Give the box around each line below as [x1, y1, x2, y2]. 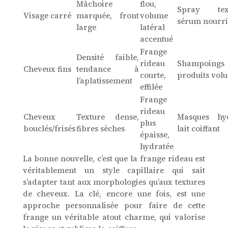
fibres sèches [76, 123, 125, 134]
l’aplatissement [76, 75, 132, 87]
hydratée [139, 141, 174, 152]
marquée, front [76, 10, 139, 21]
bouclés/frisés [23, 123, 75, 134]
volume [139, 10, 168, 21]
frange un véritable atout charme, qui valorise [22, 212, 206, 223]
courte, [139, 70, 166, 81]
